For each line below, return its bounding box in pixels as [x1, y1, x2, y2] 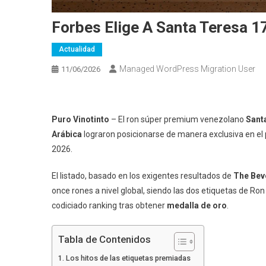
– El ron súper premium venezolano [111, 114, 246, 124]
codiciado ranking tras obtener [52, 200, 167, 210]
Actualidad [59, 45, 95, 53]
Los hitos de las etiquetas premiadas [65, 253, 191, 262]
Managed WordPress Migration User [119, 64, 255, 74]
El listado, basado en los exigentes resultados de [52, 170, 232, 180]
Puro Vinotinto [52, 114, 111, 124]
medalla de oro [167, 200, 227, 210]
